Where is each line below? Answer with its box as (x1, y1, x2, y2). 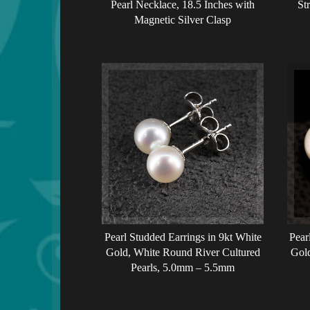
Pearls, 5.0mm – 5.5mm (131, 262, 235, 274)
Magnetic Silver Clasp (134, 14, 232, 26)
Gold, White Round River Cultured (105, 246, 260, 259)
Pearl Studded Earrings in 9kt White (104, 231, 262, 244)
